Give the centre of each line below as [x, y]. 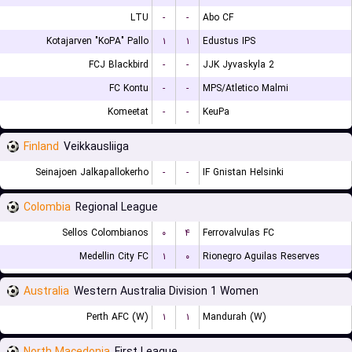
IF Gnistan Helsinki [243, 172]
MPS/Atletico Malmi [246, 88]
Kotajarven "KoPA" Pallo [97, 41]
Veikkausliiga [96, 147]
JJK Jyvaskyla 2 [238, 65]
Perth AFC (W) [117, 317]
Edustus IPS [229, 41]
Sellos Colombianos [105, 233]
